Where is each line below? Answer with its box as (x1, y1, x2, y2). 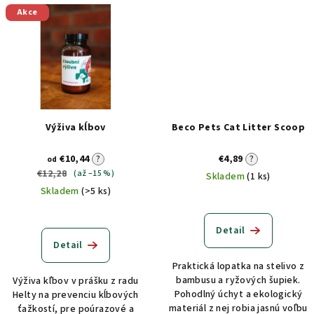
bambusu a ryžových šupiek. (176, 273, 301, 287)
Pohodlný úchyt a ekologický (174, 287, 303, 301)
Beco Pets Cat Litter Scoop (171, 120, 306, 135)
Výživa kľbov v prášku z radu (13, 273, 139, 288)
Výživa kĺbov (46, 120, 106, 135)
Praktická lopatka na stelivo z (172, 259, 305, 273)
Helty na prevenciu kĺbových (13, 287, 139, 302)
